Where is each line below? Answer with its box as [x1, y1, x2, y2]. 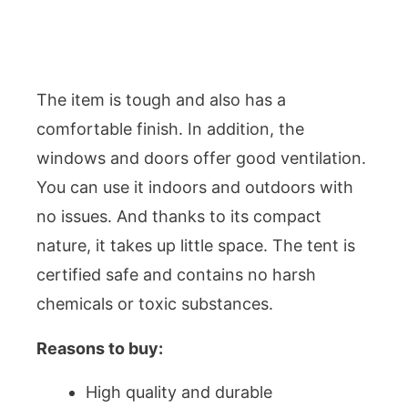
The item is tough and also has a [36, 90, 286, 110]
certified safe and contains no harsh [36, 265, 316, 285]
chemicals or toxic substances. [36, 294, 273, 314]
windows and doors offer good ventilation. [36, 148, 366, 168]
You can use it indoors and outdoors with [36, 178, 353, 198]
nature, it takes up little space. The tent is [36, 236, 355, 256]
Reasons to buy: [36, 338, 163, 358]
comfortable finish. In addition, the [36, 119, 304, 139]
